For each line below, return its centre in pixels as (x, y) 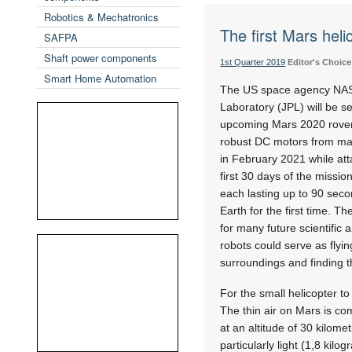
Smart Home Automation (100, 78)
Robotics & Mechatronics (101, 17)
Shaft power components (101, 58)
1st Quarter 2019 (253, 62)
